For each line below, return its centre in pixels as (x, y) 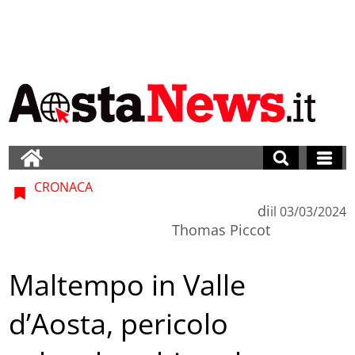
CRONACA (62, 187)
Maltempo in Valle (128, 285)
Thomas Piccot (221, 229)
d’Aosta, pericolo (119, 324)
